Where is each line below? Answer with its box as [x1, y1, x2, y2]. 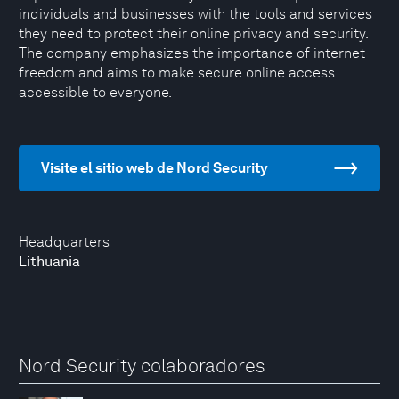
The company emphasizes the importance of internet [19, 45, 365, 61]
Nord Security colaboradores [19, 354, 265, 377]
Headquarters [19, 233, 110, 250]
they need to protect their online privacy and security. [19, 25, 368, 42]
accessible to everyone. [19, 84, 172, 101]
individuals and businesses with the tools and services [19, 5, 372, 22]
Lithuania [19, 253, 80, 270]
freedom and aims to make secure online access [19, 64, 335, 81]
